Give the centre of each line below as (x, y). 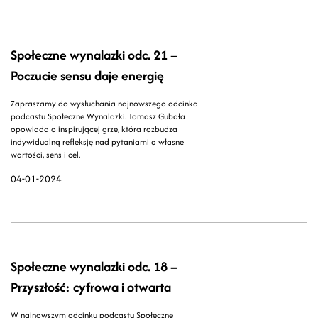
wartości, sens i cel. (45, 155)
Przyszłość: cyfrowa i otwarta (91, 287)
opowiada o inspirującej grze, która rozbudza (94, 129)
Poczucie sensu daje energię (87, 76)
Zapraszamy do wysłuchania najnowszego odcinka (104, 104)
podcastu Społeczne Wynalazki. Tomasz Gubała (98, 116)
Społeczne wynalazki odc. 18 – (94, 267)
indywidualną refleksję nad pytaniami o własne (97, 142)
